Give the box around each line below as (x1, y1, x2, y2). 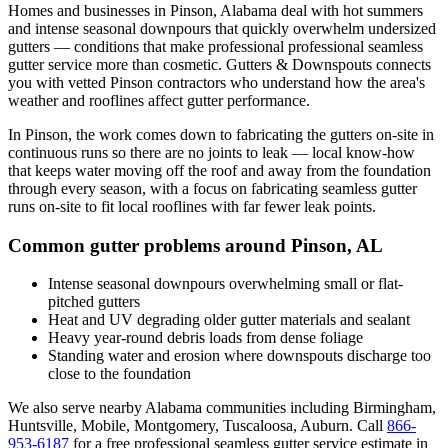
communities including (202, 399, 349, 417)
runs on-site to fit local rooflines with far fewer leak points (8, 197, 372, 215)
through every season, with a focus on (8, 179, 251, 197)
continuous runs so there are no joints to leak (8, 143, 288, 161)
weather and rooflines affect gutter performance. (8, 91, 310, 109)
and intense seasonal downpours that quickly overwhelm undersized (8, 19, 436, 37)
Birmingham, (353, 399, 436, 417)
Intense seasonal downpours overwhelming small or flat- (48, 275, 403, 293)
